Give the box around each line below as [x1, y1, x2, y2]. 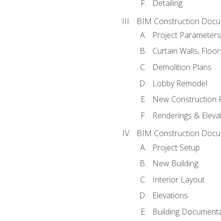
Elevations [152, 190, 188, 201]
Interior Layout [152, 174, 205, 185]
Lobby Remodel [152, 77, 207, 89]
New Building [152, 158, 198, 169]
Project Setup [152, 142, 200, 153]
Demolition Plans [152, 61, 212, 73]
